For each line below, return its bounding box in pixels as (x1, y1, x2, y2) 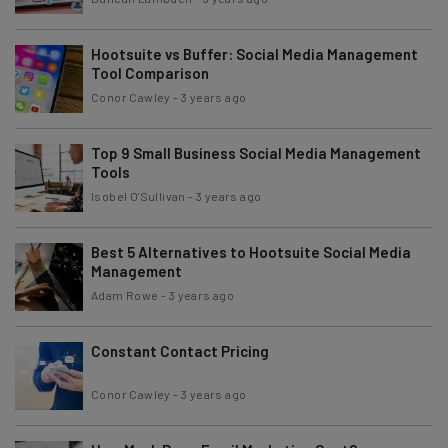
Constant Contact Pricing (91, 341, 269, 360)
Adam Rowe (91, 287, 159, 302)
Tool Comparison (91, 63, 209, 82)
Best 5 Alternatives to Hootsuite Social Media (91, 242, 411, 261)
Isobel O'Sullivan (91, 188, 186, 203)
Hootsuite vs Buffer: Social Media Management (91, 44, 418, 63)
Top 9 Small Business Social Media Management (91, 143, 421, 162)
